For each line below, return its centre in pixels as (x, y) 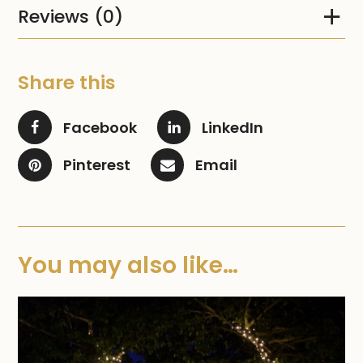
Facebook (100, 127)
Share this (67, 83)
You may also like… (128, 266)
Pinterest (96, 165)
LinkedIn (233, 127)
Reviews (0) (71, 16)
